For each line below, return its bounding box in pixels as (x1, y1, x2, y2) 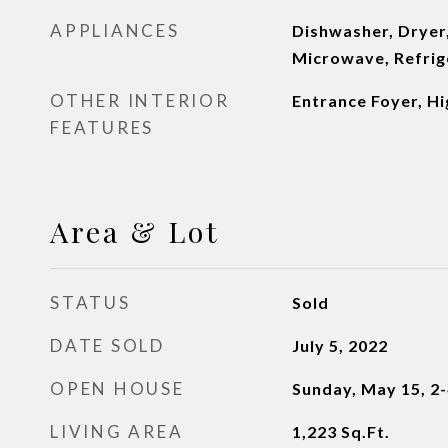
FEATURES (50, 117, 154, 138)
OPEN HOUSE (50, 378, 185, 399)
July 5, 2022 (291, 336, 388, 355)
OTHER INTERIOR (50, 90, 230, 111)
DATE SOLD (50, 335, 165, 356)
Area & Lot (50, 212, 220, 250)
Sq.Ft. (340, 422, 390, 441)
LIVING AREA (50, 421, 184, 442)
